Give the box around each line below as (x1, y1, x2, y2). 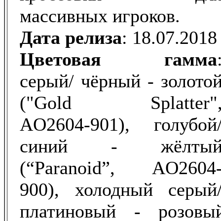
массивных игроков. (20, 5, 180, 26)
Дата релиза (20, 27, 122, 48)
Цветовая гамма (20, 49, 217, 70)
